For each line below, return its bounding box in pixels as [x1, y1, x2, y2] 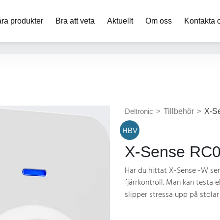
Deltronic [125, 107, 153, 115]
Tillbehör [164, 107, 194, 115]
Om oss [145, 17, 172, 25]
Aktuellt [107, 17, 133, 25]
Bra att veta [55, 17, 95, 25]
